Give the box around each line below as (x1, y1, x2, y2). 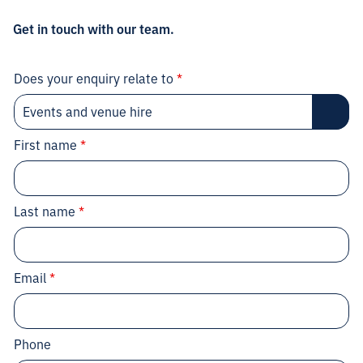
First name (14, 135, 80, 154)
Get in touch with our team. (13, 19, 174, 38)
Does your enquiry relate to (14, 69, 177, 88)
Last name (14, 202, 79, 220)
